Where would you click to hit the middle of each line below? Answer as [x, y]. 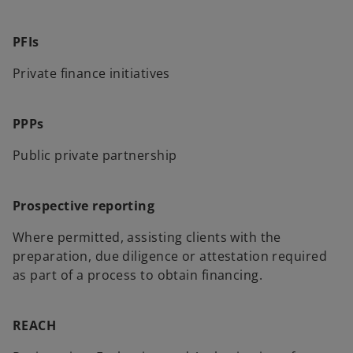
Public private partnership [95, 155]
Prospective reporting [84, 206]
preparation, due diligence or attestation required [170, 256]
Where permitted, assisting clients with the [147, 237]
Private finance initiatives [91, 73]
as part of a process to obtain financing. [138, 275]
